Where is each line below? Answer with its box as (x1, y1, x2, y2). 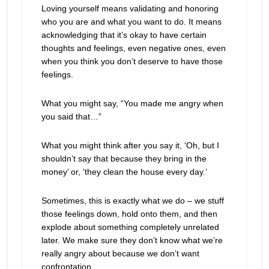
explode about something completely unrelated (41, 222, 219, 232)
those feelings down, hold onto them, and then (41, 209, 217, 219)
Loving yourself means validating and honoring (41, 4, 219, 14)
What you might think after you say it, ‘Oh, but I (41, 141, 219, 151)
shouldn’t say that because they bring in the (41, 154, 207, 164)
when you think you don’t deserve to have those (41, 56, 223, 67)
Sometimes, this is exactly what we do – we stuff (41, 196, 224, 206)
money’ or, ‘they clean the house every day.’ (41, 167, 207, 177)
